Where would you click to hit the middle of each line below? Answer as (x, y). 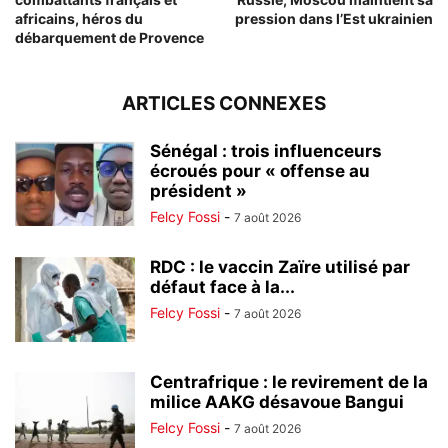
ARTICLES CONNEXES (224, 104)
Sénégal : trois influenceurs (266, 151)
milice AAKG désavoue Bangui (277, 402)
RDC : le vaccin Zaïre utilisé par (280, 267)
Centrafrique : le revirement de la (289, 382)
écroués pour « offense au (260, 171)
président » (198, 191)
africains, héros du (79, 19)
